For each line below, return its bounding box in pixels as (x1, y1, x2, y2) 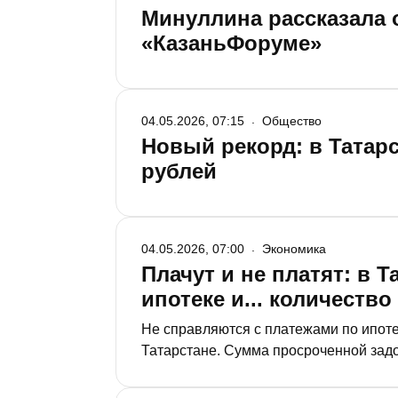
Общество (262, 114, 322, 128)
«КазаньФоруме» (141, 31, 322, 55)
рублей (141, 159, 217, 183)
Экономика (262, 242, 326, 256)
